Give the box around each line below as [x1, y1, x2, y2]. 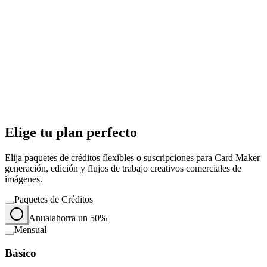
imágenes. [5, 174, 42, 185]
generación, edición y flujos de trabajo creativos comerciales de [5, 163, 241, 174]
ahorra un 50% [52, 213, 107, 223]
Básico [5, 246, 36, 259]
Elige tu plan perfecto [5, 125, 137, 141]
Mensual [14, 225, 46, 235]
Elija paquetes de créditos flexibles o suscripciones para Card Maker [5, 153, 260, 163]
